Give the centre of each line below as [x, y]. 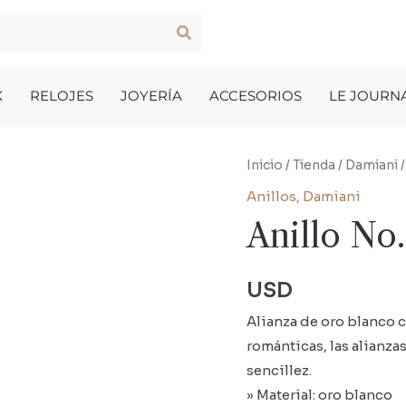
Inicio [265, 165]
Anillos [271, 196]
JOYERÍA [151, 96]
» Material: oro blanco [319, 394]
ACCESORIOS [256, 96]
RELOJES [62, 96]
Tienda [314, 165]
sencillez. [279, 370]
